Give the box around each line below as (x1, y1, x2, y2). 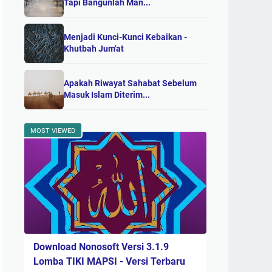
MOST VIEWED (30, 126, 75, 135)
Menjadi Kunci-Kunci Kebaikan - (64, 32, 187, 42)
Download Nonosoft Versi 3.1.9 (33, 240, 169, 253)
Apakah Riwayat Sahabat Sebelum (64, 78, 197, 89)
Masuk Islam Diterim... (64, 90, 150, 100)
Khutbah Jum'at (64, 44, 124, 54)
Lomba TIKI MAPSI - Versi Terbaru (33, 255, 185, 267)
